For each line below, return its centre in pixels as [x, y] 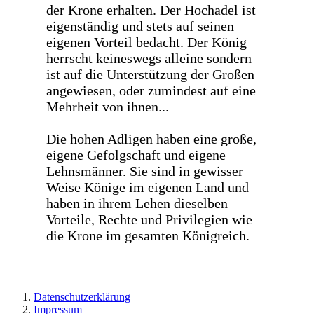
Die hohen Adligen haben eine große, [151, 138]
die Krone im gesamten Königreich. [148, 235]
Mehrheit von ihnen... [108, 106]
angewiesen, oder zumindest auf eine [151, 90]
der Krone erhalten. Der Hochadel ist [151, 9]
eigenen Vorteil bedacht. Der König [146, 42]
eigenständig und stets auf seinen [140, 26]
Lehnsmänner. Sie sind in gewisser [145, 171]
